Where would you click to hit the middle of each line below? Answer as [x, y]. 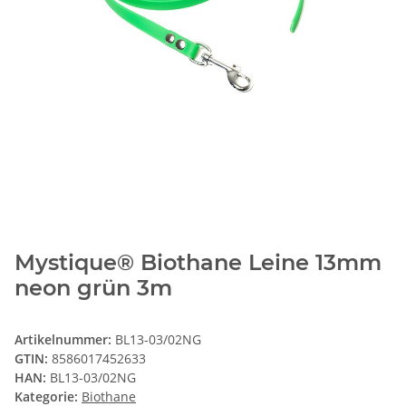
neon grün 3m [93, 288]
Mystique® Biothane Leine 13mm [198, 263]
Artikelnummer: [65, 340]
